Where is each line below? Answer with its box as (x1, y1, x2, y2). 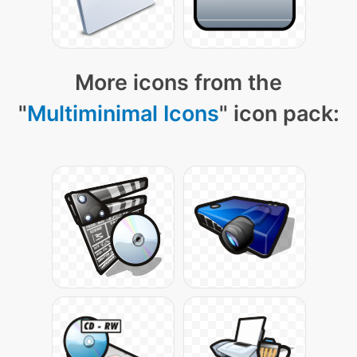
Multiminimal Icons (26, 100, 219, 127)
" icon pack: (218, 100, 339, 127)
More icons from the (75, 69, 282, 96)
